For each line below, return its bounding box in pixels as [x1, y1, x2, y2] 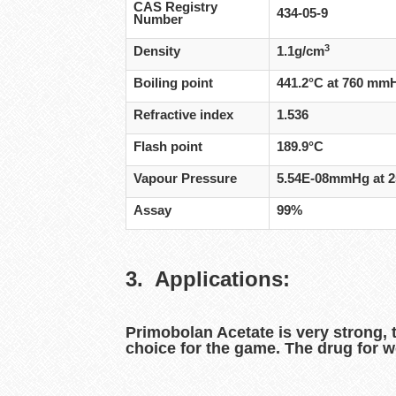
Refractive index [133, 108, 234, 123]
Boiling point [133, 76, 214, 91]
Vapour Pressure [133, 171, 238, 187]
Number [133, 12, 184, 27]
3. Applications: [126, 266, 290, 291]
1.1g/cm [277, 44, 325, 59]
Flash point [133, 140, 203, 155]
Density [133, 44, 181, 59]
